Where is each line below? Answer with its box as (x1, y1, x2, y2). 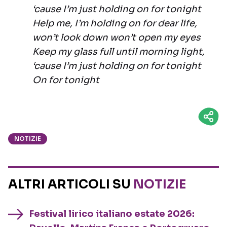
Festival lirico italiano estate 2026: (29, 208, 195, 220)
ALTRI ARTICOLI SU (8, 177, 133, 193)
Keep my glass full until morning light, (32, 46, 205, 58)
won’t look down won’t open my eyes (32, 32, 201, 44)
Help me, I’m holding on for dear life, (32, 18, 197, 29)
